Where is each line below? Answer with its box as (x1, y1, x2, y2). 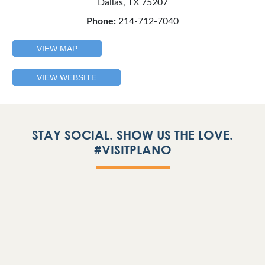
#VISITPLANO (93, 142, 172, 157)
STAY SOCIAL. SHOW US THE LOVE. (32, 127, 233, 143)
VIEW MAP (37, 44, 77, 53)
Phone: (86, 17, 116, 26)
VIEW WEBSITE (37, 73, 96, 82)
